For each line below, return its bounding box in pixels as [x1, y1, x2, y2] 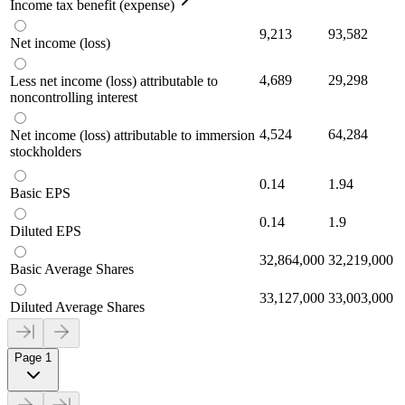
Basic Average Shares [10, 260, 134, 277]
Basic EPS [10, 184, 71, 201]
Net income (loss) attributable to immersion [10, 127, 255, 143]
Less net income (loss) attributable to [10, 72, 218, 89]
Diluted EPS [10, 222, 81, 239]
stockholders [10, 143, 81, 159]
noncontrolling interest [10, 89, 137, 105]
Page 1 [14, 350, 52, 364]
